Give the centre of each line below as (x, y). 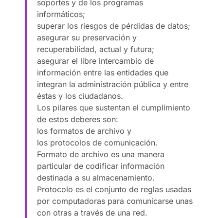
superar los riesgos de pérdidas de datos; (114, 26)
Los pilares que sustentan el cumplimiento (114, 107)
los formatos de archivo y (84, 131)
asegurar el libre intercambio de (96, 61)
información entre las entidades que (103, 72)
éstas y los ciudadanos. (80, 96)
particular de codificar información (101, 166)
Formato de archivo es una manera (101, 154)
